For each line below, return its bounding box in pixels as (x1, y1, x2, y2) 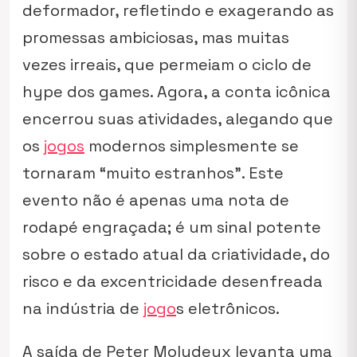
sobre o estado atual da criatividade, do (22, 244, 330, 265)
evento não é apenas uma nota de (22, 190, 289, 210)
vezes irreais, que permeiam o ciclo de (22, 54, 312, 75)
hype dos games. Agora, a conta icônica (22, 81, 331, 102)
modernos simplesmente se (84, 135, 299, 156)
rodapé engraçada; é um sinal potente (22, 217, 321, 237)
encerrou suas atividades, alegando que (22, 108, 333, 129)
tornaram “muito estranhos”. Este (22, 163, 284, 183)
